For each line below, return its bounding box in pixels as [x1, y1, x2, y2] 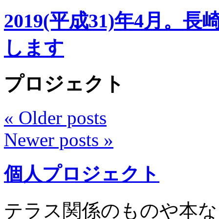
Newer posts [4, 129, 104, 150]
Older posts [14, 107, 107, 128]
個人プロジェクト [4, 163, 159, 184]
